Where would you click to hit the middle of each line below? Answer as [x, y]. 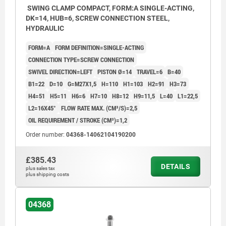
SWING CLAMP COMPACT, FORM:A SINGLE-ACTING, [110, 8]
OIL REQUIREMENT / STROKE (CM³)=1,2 [78, 120]
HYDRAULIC [45, 28]
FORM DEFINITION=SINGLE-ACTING [99, 47]
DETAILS [176, 166]
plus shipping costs [47, 174]
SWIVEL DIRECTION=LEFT [60, 71]
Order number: [46, 134]
